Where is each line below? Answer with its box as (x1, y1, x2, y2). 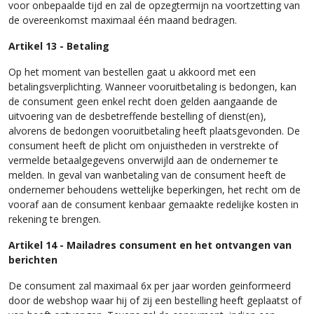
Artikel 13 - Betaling (8, 39, 109, 52)
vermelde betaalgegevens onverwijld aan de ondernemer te (8, 153, 278, 166)
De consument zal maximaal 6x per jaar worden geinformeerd (8, 278, 291, 292)
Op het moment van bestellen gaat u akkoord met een (8, 64, 256, 78)
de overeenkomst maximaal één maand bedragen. (8, 13, 237, 26)
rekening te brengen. (8, 212, 101, 225)
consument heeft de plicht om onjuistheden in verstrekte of (8, 138, 278, 151)
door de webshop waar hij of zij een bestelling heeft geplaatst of (8, 293, 301, 306)
